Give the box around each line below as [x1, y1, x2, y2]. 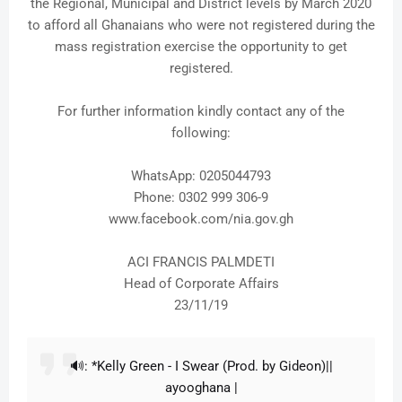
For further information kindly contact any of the [57, 103, 345, 120]
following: [171, 125, 231, 142]
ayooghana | [164, 380, 238, 397]
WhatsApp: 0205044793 [131, 168, 271, 185]
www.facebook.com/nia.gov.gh [109, 211, 293, 228]
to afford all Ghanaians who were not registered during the [27, 17, 375, 34]
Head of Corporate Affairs [123, 275, 279, 293]
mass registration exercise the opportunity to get [55, 39, 347, 56]
